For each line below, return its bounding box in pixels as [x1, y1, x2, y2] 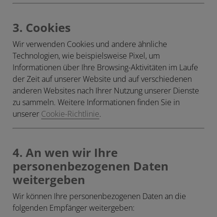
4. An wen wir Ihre [13, 146, 118, 160]
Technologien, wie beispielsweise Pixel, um [13, 51, 160, 61]
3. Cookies [13, 21, 71, 35]
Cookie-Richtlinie [41, 109, 99, 119]
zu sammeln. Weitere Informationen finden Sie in [13, 97, 180, 107]
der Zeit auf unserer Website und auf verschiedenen [13, 74, 192, 84]
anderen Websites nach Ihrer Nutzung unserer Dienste [13, 86, 199, 95]
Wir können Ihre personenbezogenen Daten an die [13, 191, 186, 201]
